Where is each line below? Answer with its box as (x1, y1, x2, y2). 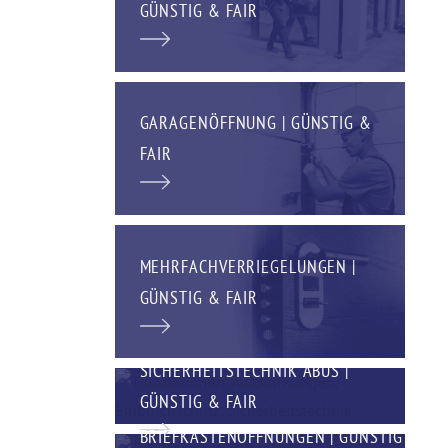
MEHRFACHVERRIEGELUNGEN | (139, 254, 357, 278)
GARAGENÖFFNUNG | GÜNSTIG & (139, 110, 372, 134)
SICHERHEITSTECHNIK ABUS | (139, 358, 349, 382)
